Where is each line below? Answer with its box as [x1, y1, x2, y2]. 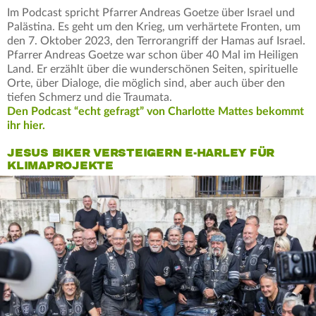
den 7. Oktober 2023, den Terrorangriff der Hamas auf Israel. [7, 35, 305, 47]
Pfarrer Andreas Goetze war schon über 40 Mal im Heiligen [7, 49, 298, 61]
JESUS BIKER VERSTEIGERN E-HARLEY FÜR [7, 146, 274, 161]
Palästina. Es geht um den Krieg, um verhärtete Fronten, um [7, 21, 300, 33]
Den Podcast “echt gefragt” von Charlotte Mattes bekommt [7, 106, 304, 118]
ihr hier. [7, 120, 45, 132]
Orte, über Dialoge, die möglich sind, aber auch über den [7, 78, 285, 90]
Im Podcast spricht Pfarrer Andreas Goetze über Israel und [7, 7, 295, 19]
